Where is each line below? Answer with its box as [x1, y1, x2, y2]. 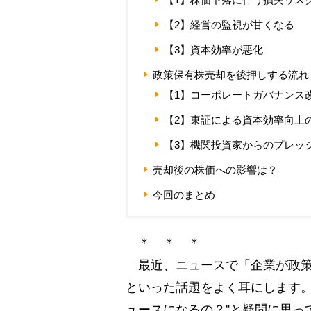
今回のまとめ [153, 188, 215, 201]
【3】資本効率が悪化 [164, 43, 263, 56]
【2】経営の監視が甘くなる [164, 18, 294, 31]
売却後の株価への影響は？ [153, 163, 278, 176]
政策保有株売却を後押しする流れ [153, 68, 309, 81]
